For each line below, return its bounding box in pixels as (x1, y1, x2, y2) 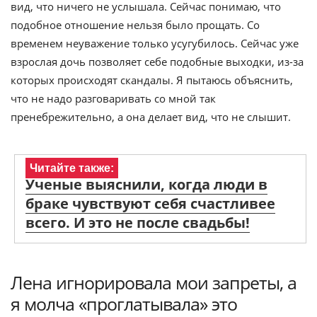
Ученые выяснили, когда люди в (25, 175, 267, 194)
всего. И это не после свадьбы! (25, 213, 250, 232)
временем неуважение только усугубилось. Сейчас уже (11, 36, 299, 50)
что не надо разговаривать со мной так (11, 91, 216, 105)
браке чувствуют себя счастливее (25, 194, 275, 213)
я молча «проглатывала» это (11, 292, 237, 316)
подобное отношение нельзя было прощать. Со (11, 18, 260, 32)
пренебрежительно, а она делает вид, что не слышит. (11, 110, 291, 124)
